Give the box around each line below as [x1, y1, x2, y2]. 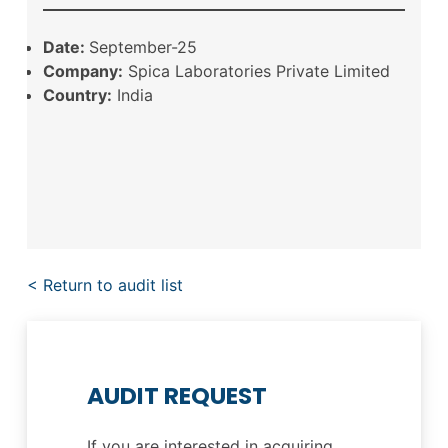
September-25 [88, 36, 197, 57]
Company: [42, 60, 123, 81]
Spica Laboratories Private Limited [122, 60, 390, 81]
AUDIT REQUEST [86, 379, 267, 413]
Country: [42, 84, 112, 105]
